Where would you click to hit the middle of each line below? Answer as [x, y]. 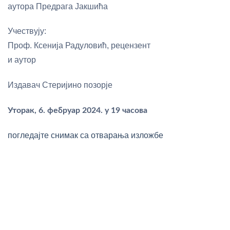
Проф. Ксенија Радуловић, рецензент [79, 46]
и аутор [22, 60]
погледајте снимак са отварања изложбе [85, 135]
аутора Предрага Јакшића [58, 6]
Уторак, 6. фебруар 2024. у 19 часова [78, 110]
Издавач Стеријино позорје [60, 85]
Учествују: [27, 31]
